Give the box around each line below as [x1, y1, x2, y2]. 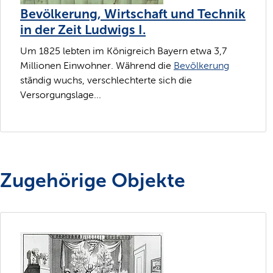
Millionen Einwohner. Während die [20, 60, 174, 71]
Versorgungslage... [20, 90, 101, 101]
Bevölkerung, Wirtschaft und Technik [20, 5, 246, 22]
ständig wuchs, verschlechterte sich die [20, 75, 192, 86]
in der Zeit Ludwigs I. [20, 21, 146, 38]
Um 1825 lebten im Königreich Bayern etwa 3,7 [20, 46, 227, 57]
